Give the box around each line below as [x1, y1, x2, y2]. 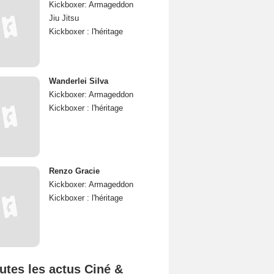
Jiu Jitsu [49, 13, 79, 23]
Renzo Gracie [49, 166, 100, 176]
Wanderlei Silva [49, 76, 108, 86]
